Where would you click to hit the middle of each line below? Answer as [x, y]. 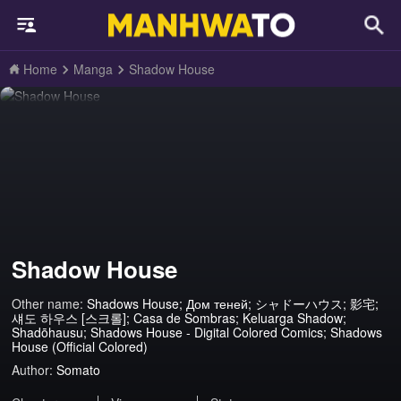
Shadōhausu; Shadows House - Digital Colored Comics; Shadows [197, 333]
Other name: [50, 304]
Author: [33, 370]
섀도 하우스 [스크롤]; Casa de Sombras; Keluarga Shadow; [179, 318]
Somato [79, 370]
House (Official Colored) [80, 347]
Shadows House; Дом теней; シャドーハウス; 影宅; [233, 304]
